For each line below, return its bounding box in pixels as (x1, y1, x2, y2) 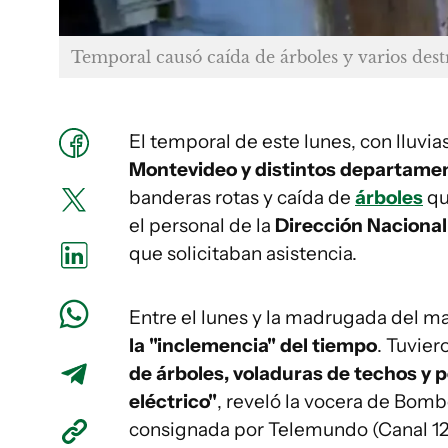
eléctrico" (129, 389, 217, 413)
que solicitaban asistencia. (129, 241, 357, 265)
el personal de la (129, 213, 275, 237)
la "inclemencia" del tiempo (129, 333, 377, 357)
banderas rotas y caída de (129, 185, 355, 209)
